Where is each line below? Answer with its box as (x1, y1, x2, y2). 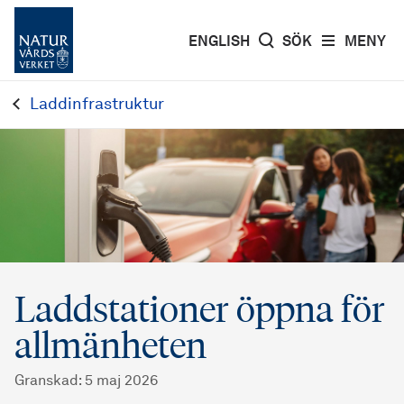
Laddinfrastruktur (29, 96, 164, 113)
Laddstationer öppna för (14, 286, 385, 331)
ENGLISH (188, 34, 250, 50)
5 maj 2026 (85, 373, 158, 389)
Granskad (14, 373, 78, 389)
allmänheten (14, 322, 207, 367)
